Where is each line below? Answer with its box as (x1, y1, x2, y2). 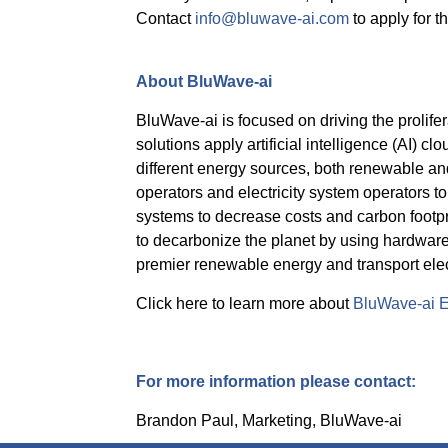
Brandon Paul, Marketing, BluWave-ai (136, 412, 402, 429)
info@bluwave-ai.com (195, 10, 349, 27)
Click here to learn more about (136, 295, 353, 312)
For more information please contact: (136, 373, 416, 390)
